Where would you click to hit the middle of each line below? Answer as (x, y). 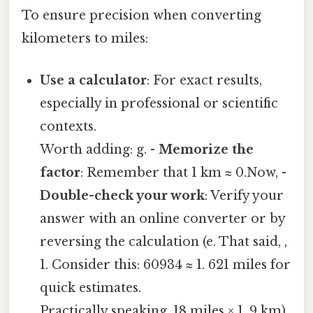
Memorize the (206, 149)
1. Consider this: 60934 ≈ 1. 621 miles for (166, 264)
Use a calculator (94, 80)
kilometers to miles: (85, 39)
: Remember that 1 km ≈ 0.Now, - (184, 172)
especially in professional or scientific (159, 103)
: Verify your (245, 195)
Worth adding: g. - (100, 149)
